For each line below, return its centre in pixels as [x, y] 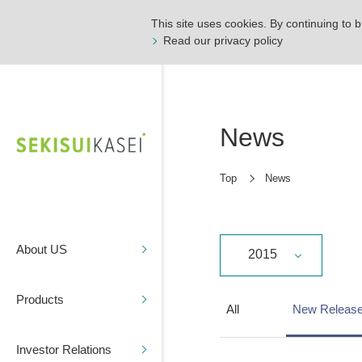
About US [42, 249]
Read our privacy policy [223, 40]
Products [40, 299]
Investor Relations [64, 349]
